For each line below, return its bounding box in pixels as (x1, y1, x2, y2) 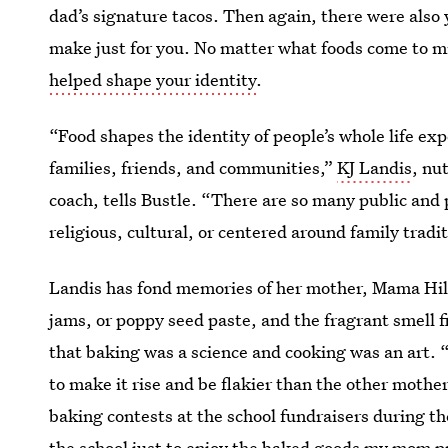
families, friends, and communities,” (49, 156, 338, 179)
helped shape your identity (49, 68, 257, 91)
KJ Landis (337, 156, 413, 179)
